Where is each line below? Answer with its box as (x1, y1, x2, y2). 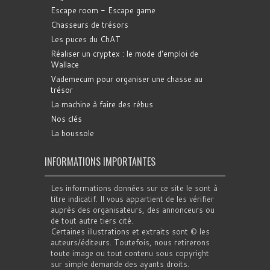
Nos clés (51, 113, 82, 124)
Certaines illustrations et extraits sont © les (51, 226, 210, 237)
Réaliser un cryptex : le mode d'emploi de (51, 48, 198, 59)
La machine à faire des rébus (51, 99, 153, 110)
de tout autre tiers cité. (51, 215, 133, 226)
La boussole (51, 128, 94, 139)
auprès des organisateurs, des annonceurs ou (51, 204, 215, 215)
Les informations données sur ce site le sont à (51, 183, 218, 193)
